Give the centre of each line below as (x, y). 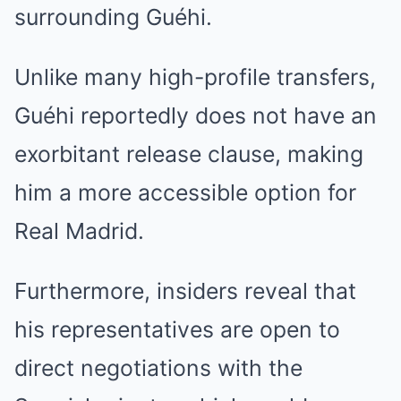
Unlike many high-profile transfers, (195, 77)
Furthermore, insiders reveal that (185, 291)
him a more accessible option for (185, 192)
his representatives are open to (177, 329)
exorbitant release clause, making (189, 154)
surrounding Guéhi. (113, 17)
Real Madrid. (79, 231)
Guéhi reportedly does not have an (196, 115)
